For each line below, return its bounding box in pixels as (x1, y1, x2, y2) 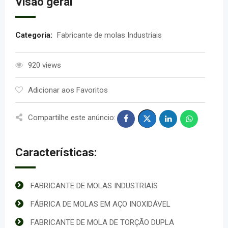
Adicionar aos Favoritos (28, 85, 108, 95)
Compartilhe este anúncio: (28, 112, 116, 122)
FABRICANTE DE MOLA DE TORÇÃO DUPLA (31, 218, 174, 227)
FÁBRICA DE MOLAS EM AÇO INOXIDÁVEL (31, 199, 170, 209)
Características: (15, 146, 97, 159)
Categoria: (15, 31, 54, 40)
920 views (28, 61, 61, 70)
